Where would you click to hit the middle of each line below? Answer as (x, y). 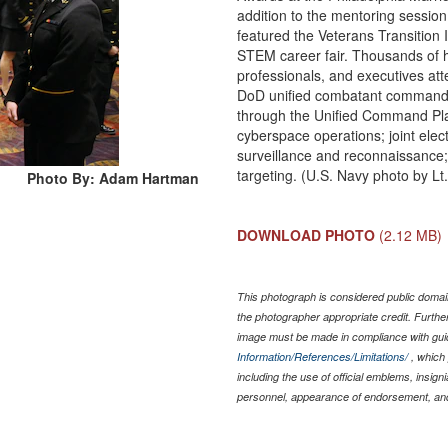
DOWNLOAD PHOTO (305, 235)
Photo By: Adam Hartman (113, 178)
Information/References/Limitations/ (322, 357)
